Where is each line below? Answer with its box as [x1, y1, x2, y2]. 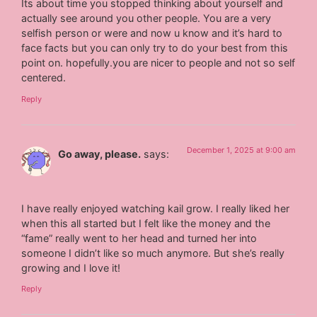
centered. [21, 71, 67, 84]
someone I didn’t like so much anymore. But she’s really [21, 247, 285, 260]
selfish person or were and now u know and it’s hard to [21, 27, 283, 40]
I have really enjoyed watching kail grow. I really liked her [21, 202, 290, 215]
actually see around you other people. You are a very [21, 12, 272, 25]
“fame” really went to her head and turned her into [21, 232, 258, 245]
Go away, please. [58, 147, 142, 160]
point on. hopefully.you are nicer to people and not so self [21, 57, 296, 69]
